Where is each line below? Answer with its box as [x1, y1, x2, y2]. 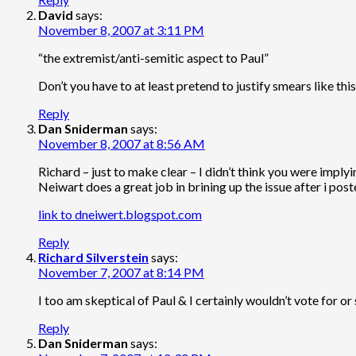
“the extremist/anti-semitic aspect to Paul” [38, 49, 269, 65]
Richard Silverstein [38, 249, 149, 265]
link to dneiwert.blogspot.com [38, 206, 202, 222]
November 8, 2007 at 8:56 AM [38, 135, 205, 151]
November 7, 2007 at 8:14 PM [38, 264, 204, 280]
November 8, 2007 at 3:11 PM [38, 21, 204, 37]
